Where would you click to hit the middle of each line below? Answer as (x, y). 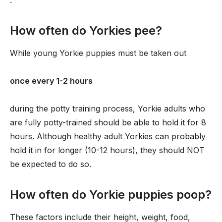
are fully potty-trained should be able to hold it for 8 (108, 122)
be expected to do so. (51, 164)
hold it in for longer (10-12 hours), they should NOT (107, 150)
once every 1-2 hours (51, 81)
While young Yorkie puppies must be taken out (98, 53)
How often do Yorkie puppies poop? (111, 194)
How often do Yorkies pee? (86, 30)
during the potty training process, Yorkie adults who (108, 109)
